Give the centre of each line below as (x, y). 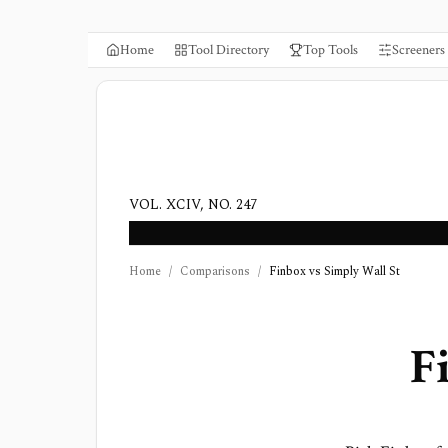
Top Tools (330, 50)
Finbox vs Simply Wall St (334, 271)
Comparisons (215, 271)
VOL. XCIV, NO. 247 (193, 204)
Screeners (418, 50)
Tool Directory (228, 50)
